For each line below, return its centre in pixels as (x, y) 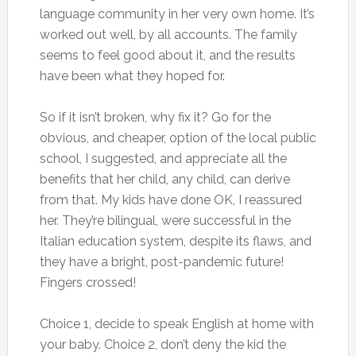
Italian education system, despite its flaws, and (175, 241)
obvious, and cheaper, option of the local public (178, 138)
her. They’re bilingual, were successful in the (165, 221)
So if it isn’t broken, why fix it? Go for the (155, 117)
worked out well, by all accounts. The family (168, 35)
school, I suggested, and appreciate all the (163, 159)
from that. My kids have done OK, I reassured (170, 200)
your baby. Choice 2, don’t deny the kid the (163, 344)
